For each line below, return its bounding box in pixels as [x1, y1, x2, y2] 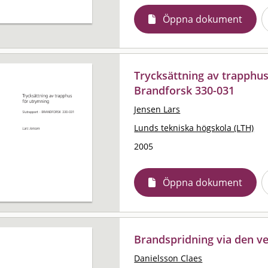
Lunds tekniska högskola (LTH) [134, 121, 254, 133]
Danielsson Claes [134, 252, 203, 264]
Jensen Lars [134, 103, 181, 115]
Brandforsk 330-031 [134, 83, 235, 98]
